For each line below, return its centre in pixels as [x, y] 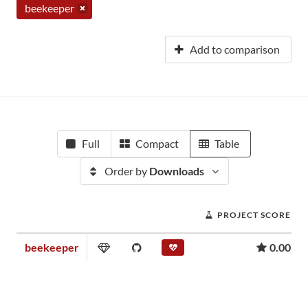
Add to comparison [235, 49]
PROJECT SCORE [254, 215]
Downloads [176, 171]
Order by [126, 171]
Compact [157, 143]
